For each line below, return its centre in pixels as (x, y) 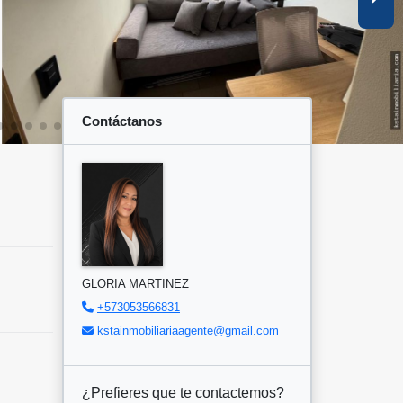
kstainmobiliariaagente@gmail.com (188, 330)
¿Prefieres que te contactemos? (183, 392)
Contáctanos (122, 121)
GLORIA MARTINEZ (135, 283)
